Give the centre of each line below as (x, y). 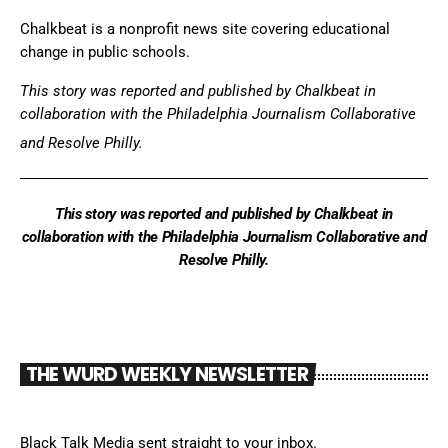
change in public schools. (105, 51)
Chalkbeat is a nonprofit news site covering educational (205, 28)
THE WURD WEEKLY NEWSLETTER (166, 375)
